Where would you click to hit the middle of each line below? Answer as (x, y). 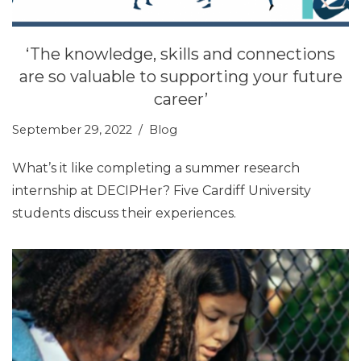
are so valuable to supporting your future (180, 76)
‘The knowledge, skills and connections (180, 54)
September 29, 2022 (72, 129)
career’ (180, 99)
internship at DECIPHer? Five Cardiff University (162, 190)
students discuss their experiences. (124, 213)
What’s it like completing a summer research (156, 168)
